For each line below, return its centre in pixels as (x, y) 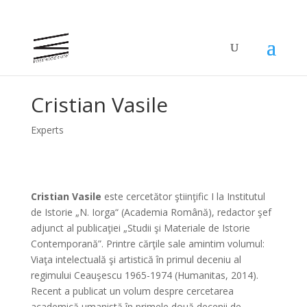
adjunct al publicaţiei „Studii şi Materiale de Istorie (140, 228)
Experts (47, 130)
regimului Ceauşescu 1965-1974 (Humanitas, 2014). (144, 275)
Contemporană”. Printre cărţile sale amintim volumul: (147, 244)
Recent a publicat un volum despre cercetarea (132, 291)
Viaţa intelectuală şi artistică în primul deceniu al (136, 259)
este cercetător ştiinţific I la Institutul (183, 196)
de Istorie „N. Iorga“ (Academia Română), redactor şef (151, 212)
